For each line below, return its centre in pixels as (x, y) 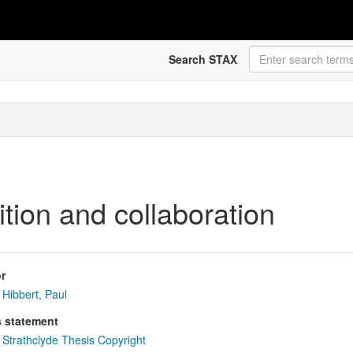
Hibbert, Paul (34, 294)
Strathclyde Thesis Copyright (74, 340)
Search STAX (203, 59)
